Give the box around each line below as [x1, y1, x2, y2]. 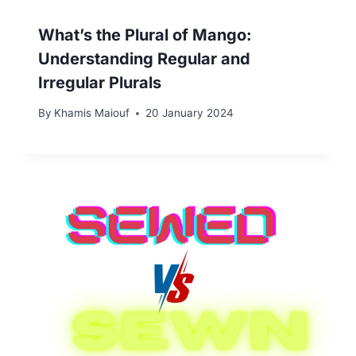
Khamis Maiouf [54, 106, 130, 120]
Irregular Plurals [38, 72, 161, 92]
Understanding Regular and [38, 48, 250, 68]
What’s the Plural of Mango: [38, 25, 252, 44]
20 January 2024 [145, 106, 234, 120]
